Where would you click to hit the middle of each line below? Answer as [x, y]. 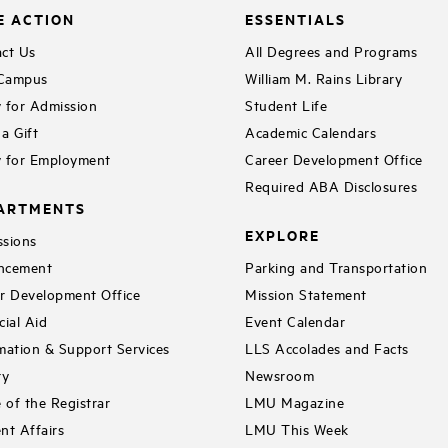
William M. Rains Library [324, 77]
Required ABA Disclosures [331, 185]
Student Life [286, 104]
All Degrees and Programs [331, 50]
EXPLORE [283, 234]
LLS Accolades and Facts [327, 347]
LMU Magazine [295, 401]
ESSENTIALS [296, 19]
